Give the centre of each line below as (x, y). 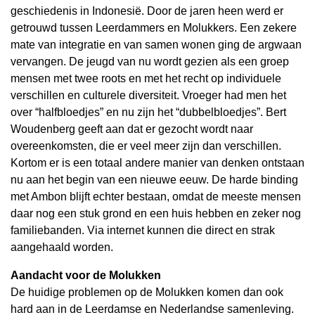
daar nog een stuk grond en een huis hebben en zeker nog (156, 213)
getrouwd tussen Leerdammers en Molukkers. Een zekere (154, 28)
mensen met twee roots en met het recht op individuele (146, 78)
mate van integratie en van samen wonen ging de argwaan (156, 45)
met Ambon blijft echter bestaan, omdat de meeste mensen (156, 197)
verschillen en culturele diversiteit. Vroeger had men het (148, 95)
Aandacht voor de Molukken (86, 275)
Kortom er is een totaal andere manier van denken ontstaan (157, 163)
